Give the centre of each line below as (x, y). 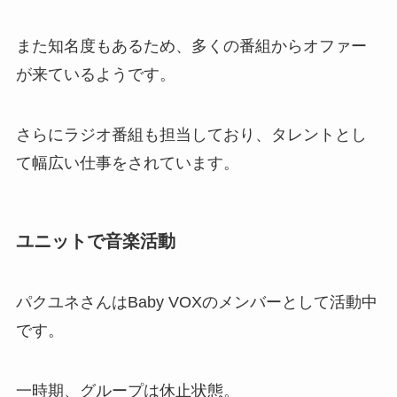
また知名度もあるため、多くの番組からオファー (191, 46)
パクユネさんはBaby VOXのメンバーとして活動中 (196, 303)
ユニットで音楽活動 (95, 241)
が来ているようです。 (95, 74)
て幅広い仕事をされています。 (127, 163)
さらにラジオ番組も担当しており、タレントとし (191, 134)
